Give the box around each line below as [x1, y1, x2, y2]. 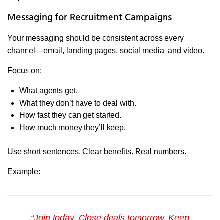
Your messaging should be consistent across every [7, 34, 184, 43]
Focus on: [7, 66, 42, 75]
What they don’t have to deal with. [19, 99, 136, 108]
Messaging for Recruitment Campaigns [7, 10, 172, 26]
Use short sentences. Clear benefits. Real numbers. [7, 147, 186, 156]
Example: [7, 167, 40, 176]
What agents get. [19, 86, 78, 95]
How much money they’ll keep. [19, 123, 126, 132]
